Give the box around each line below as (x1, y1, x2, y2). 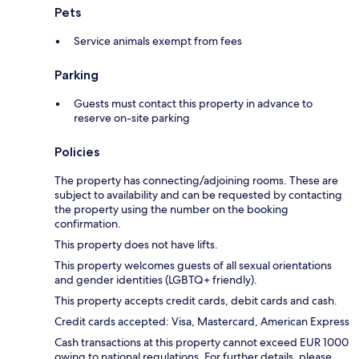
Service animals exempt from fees (74, 34, 242, 49)
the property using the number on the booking (54, 202, 288, 217)
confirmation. (54, 216, 121, 232)
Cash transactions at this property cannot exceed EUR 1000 (54, 335, 349, 350)
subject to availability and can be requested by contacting (54, 188, 342, 203)
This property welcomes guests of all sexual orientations (54, 258, 332, 273)
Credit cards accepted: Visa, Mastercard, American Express (54, 314, 349, 329)
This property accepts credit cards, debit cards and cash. (54, 293, 337, 309)
